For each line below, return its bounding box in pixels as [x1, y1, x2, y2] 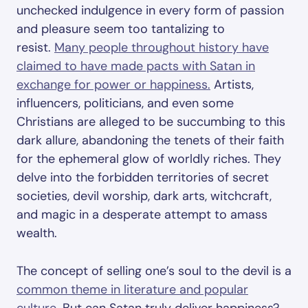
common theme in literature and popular [16, 281, 248, 298]
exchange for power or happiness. [16, 76, 210, 93]
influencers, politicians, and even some [16, 95, 234, 111]
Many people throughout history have [54, 39, 269, 56]
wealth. [16, 225, 57, 241]
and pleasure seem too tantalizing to [16, 21, 225, 37]
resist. [16, 39, 54, 56]
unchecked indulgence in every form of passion [16, 2, 284, 19]
